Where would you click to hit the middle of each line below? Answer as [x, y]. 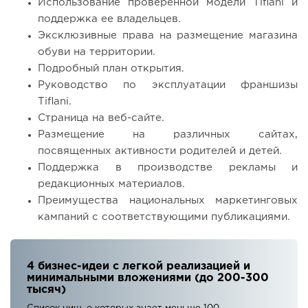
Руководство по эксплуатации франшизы [168, 85]
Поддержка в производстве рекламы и [168, 168]
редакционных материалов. [111, 184]
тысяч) [46, 290]
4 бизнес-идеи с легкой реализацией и [139, 267]
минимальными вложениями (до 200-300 [148, 278]
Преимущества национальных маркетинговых [168, 201]
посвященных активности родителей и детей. [160, 151]
